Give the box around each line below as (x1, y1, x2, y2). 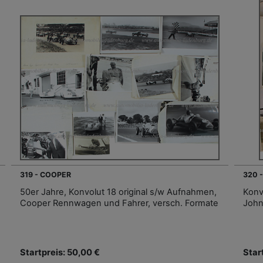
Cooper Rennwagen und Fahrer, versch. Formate (20, 197, 218, 208)
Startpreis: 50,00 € (20, 247, 100, 258)
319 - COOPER (20, 170, 71, 179)
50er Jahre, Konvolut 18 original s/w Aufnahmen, (20, 186, 217, 197)
